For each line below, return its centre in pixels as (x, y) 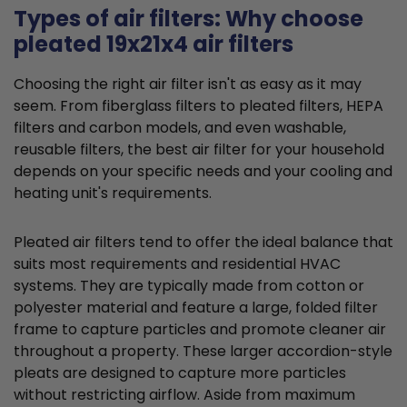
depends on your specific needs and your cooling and (203, 172)
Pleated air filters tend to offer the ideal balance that (203, 243)
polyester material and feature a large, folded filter (196, 308)
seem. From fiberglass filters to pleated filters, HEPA (199, 106)
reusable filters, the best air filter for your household (199, 150)
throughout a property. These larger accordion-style (203, 352)
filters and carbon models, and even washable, (180, 128)
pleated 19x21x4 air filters (154, 45)
